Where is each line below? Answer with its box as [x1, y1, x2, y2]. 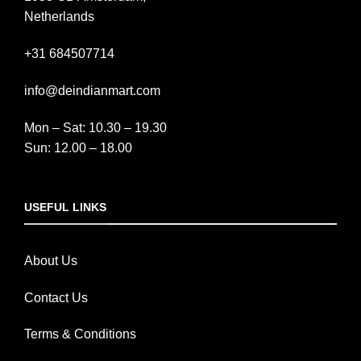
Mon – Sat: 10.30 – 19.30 [24, 120, 167, 135]
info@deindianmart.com [24, 83, 160, 98]
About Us [24, 253, 77, 268]
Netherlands [24, 10, 94, 24]
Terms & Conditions [24, 327, 136, 342]
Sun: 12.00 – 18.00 [24, 140, 132, 155]
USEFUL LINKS [24, 201, 106, 214]
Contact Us [24, 290, 88, 305]
